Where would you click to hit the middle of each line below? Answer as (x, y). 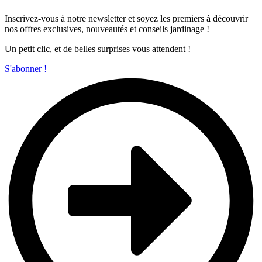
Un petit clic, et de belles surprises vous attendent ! (98, 49)
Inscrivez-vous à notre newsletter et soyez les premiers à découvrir (126, 18)
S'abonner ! (26, 68)
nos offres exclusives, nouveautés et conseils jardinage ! (107, 29)
